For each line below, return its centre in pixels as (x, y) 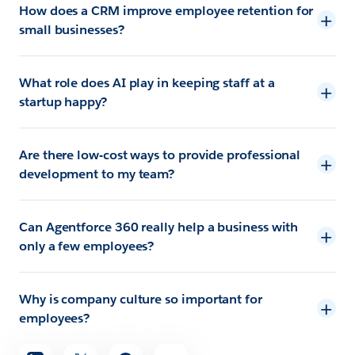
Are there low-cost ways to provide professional (160, 155)
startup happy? (63, 101)
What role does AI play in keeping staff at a (147, 82)
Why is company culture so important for (141, 299)
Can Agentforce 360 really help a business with (159, 227)
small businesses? (72, 29)
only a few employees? (87, 246)
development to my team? (97, 174)
